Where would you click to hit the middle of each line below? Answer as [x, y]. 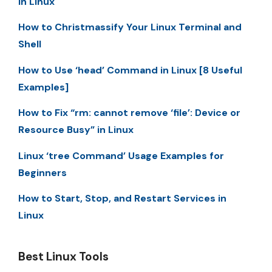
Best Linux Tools [63, 256]
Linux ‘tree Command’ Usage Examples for [121, 155]
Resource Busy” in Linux [76, 130]
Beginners [42, 172]
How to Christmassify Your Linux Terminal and [130, 27]
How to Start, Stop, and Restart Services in [122, 198]
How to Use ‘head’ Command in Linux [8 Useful [130, 70]
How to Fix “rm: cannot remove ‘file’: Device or [129, 113]
